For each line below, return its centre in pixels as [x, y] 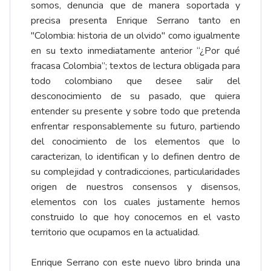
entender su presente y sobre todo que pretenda [135, 112]
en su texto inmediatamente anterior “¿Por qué [135, 51]
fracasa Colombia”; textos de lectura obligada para [135, 66]
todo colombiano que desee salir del [135, 81]
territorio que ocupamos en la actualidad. [115, 233]
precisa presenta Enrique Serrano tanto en [135, 21]
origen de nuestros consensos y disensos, [135, 187]
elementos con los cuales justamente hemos [135, 202]
